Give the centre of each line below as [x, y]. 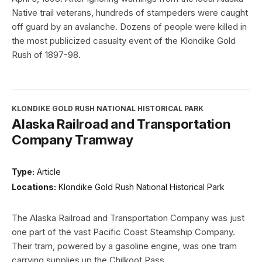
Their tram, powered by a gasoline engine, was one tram [124, 246]
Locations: [34, 187]
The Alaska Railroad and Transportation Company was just [128, 218]
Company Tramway [73, 140]
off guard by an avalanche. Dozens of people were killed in [129, 27]
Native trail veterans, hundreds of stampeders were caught [130, 13]
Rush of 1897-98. [46, 55]
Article [49, 172]
